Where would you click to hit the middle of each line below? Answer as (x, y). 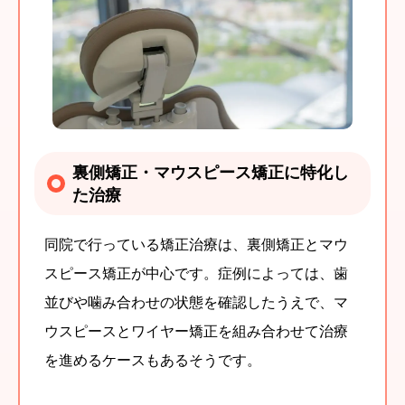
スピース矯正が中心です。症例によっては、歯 (196, 273)
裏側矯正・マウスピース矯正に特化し (211, 172)
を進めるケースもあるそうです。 (153, 360)
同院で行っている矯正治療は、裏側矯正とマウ (196, 245)
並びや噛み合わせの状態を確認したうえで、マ (196, 302)
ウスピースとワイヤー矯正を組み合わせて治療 (196, 331)
